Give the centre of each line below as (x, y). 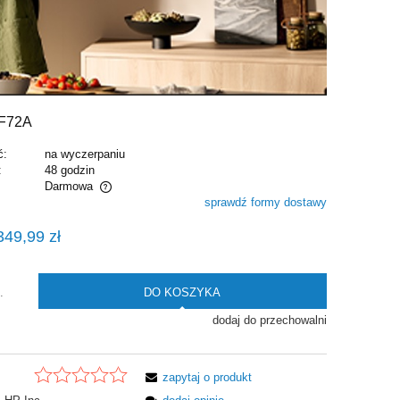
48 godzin (69, 171)
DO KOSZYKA (183, 292)
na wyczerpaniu (84, 154)
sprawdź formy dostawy (265, 203)
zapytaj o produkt (208, 377)
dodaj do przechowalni (269, 321)
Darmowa (68, 187)
